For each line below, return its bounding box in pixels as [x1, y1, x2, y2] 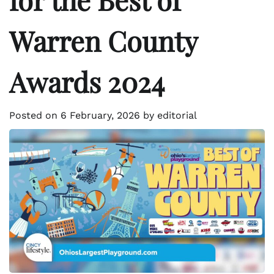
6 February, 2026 [61, 109, 140, 122]
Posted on [9, 109, 61, 122]
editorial [157, 109, 197, 122]
